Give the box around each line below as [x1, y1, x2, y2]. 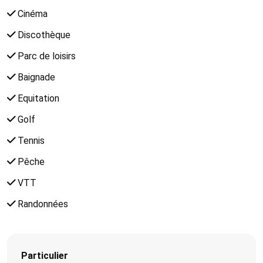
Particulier [21, 249, 68, 261]
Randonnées [15, 198, 68, 210]
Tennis [15, 134, 45, 146]
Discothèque [15, 29, 70, 41]
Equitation [15, 92, 59, 104]
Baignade [15, 71, 55, 83]
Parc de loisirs [15, 50, 76, 62]
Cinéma [15, 8, 48, 19]
